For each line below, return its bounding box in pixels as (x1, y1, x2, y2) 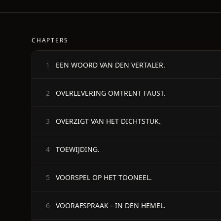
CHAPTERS (32, 36, 69, 44)
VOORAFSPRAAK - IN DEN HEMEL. (56, 200, 166, 210)
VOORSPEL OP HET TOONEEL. (56, 172, 152, 182)
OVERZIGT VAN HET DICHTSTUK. (56, 116, 161, 126)
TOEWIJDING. (56, 144, 100, 154)
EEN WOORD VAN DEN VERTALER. (56, 60, 165, 70)
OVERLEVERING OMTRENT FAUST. (56, 88, 166, 98)
